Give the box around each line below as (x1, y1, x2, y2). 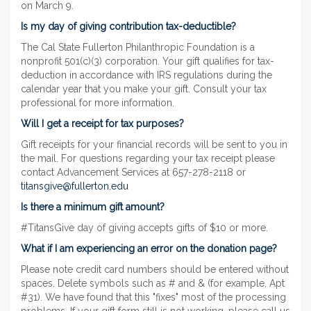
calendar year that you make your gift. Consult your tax (21, 83, 267, 94)
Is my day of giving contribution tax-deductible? (21, 21, 236, 32)
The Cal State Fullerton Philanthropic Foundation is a (21, 42, 255, 53)
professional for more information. (21, 97, 177, 108)
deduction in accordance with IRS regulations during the (21, 69, 272, 81)
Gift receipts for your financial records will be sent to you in (21, 139, 287, 150)
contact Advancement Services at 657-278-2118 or (21, 167, 246, 178)
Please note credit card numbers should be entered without (21, 264, 289, 275)
